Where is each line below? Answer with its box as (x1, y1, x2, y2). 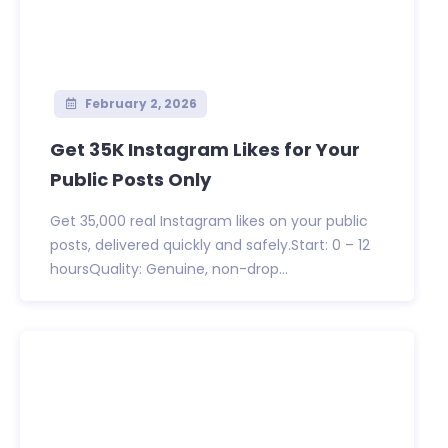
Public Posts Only (50, 167, 211, 193)
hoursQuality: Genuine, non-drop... (50, 259, 288, 280)
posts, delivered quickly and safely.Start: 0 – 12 (50, 235, 370, 256)
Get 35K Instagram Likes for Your (50, 137, 360, 163)
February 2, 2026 (81, 95, 197, 113)
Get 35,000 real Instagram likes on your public (50, 211, 368, 232)
